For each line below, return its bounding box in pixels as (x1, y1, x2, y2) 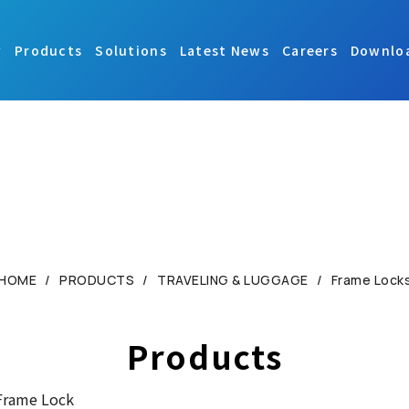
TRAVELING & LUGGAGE (157, 271, 309, 288)
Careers (281, 41, 338, 59)
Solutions (95, 41, 167, 59)
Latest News (179, 41, 269, 59)
